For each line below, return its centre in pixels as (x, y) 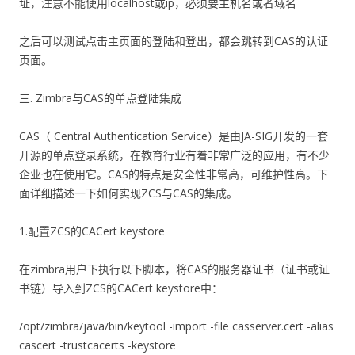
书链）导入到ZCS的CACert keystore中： (121, 288)
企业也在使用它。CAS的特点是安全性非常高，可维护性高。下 (174, 174)
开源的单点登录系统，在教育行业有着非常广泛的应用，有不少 (174, 155)
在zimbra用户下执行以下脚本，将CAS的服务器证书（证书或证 (174, 269)
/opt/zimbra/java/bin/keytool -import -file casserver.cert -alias (176, 326)
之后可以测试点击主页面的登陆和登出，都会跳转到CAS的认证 (174, 41)
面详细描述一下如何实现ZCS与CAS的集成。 (128, 193)
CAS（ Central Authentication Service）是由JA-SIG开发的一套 (174, 136)
